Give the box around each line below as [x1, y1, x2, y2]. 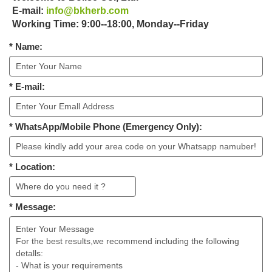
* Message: [9, 202, 56, 212]
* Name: [9, 41, 42, 52]
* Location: [9, 161, 55, 172]
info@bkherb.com [46, 5, 129, 16]
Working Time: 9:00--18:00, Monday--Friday [12, 19, 209, 30]
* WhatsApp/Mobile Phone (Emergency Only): [9, 121, 202, 132]
